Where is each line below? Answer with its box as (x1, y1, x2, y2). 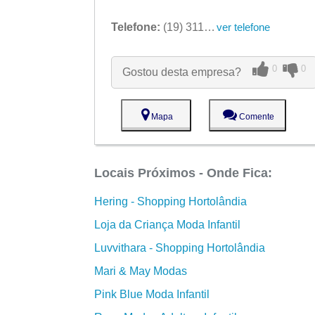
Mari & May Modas (94, 265, 188, 278)
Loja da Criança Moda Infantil (94, 219, 241, 231)
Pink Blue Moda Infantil (94, 288, 210, 301)
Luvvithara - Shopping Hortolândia (94, 242, 266, 255)
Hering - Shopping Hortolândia (94, 195, 247, 208)
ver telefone (216, 20, 270, 33)
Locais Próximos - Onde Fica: (94, 165, 273, 180)
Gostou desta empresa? (122, 65, 241, 78)
